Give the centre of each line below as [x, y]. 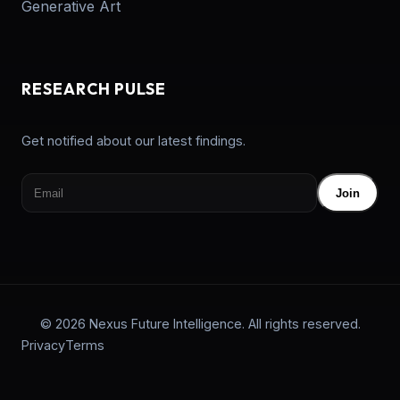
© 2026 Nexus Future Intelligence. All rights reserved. [200, 324]
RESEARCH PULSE [94, 88]
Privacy [43, 346]
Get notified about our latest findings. [133, 140]
